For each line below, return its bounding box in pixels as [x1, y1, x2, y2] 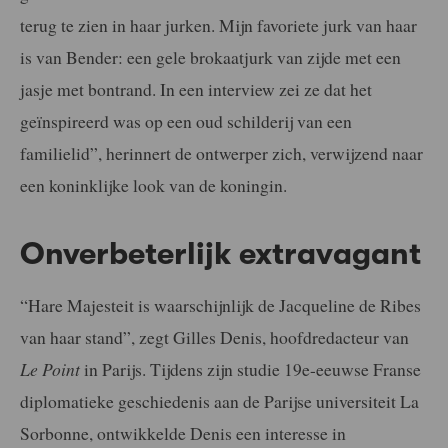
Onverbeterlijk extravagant [20, 236, 421, 273]
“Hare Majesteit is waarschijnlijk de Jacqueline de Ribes [20, 292, 421, 317]
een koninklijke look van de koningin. [20, 173, 287, 198]
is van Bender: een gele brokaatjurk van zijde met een [20, 45, 401, 70]
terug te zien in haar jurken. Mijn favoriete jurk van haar [20, 13, 417, 38]
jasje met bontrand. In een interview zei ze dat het [20, 77, 372, 102]
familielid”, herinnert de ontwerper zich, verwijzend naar [20, 141, 423, 166]
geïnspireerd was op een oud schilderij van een [20, 109, 352, 134]
